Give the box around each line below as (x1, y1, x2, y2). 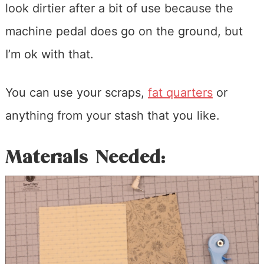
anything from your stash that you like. (5, 108, 220, 123)
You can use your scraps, (5, 85, 148, 100)
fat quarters (147, 85, 213, 100)
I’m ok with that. (5, 47, 94, 62)
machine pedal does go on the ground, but (5, 24, 243, 39)
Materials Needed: (5, 146, 166, 169)
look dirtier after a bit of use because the (5, 1, 233, 16)
